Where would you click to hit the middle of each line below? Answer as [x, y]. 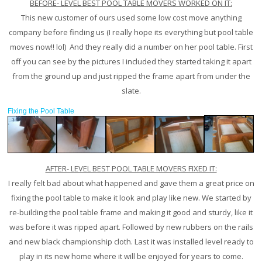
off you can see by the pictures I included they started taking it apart [131, 61]
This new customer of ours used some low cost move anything [131, 18]
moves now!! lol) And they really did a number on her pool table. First [131, 47]
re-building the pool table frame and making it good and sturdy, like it [131, 212]
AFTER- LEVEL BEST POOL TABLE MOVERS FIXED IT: [131, 168]
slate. [131, 91]
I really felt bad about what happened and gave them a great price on [131, 183]
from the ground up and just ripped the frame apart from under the [131, 76]
